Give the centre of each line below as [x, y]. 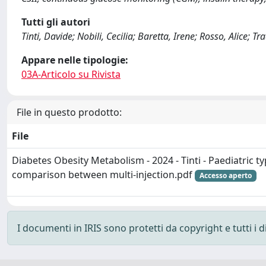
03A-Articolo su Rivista [71, 74]
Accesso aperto [225, 175]
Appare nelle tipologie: [75, 60]
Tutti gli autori [56, 22]
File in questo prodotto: [69, 112]
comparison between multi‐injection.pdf [103, 175]
